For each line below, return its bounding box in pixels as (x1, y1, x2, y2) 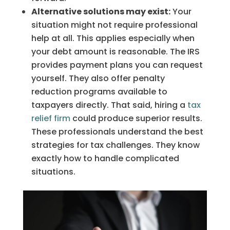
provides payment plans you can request (31, 59, 203, 71)
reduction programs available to (31, 85, 167, 98)
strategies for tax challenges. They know (31, 139, 200, 151)
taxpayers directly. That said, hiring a (31, 99, 187, 111)
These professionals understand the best (31, 125, 203, 138)
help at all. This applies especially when (31, 32, 195, 44)
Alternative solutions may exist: (31, 5, 170, 17)
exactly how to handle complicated (31, 152, 179, 164)
